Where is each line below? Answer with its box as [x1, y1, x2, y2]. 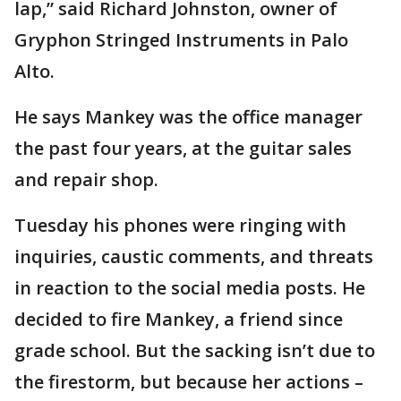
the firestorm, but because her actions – [14, 370, 363, 394]
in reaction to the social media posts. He [14, 276, 365, 300]
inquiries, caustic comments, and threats [14, 244, 373, 269]
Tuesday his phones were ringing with [14, 213, 346, 237]
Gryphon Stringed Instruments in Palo [14, 28, 348, 52]
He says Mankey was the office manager [14, 105, 363, 129]
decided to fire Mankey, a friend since [14, 307, 343, 331]
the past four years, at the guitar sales [14, 136, 352, 160]
